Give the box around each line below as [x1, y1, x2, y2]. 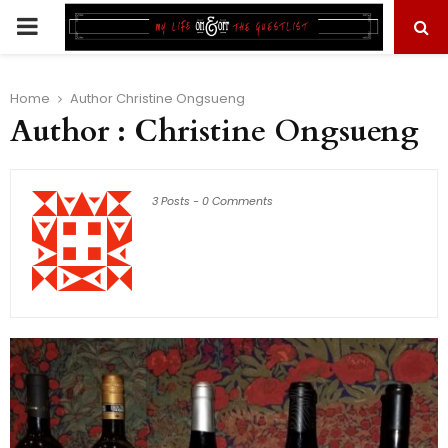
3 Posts [152, 193, 190, 209]
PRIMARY [15, 9, 117, 42]
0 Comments [202, 193, 273, 209]
